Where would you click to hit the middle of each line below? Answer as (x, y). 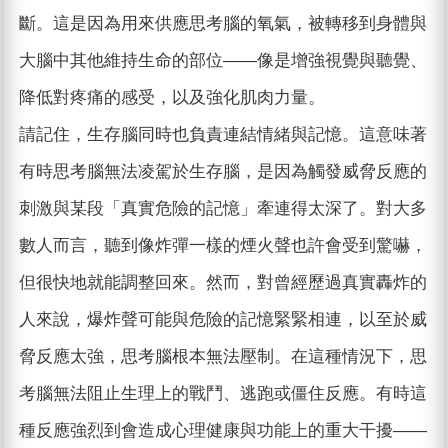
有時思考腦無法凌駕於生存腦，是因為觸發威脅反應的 (222, 172)
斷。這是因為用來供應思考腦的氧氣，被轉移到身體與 (222, 24)
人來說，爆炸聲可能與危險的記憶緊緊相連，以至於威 (222, 320)
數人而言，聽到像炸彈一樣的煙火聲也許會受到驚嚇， (222, 246)
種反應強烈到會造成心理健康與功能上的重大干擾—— (222, 431)
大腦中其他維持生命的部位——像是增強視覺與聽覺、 (222, 61)
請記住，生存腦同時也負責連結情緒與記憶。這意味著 (222, 135)
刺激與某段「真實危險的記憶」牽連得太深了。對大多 (222, 209)
